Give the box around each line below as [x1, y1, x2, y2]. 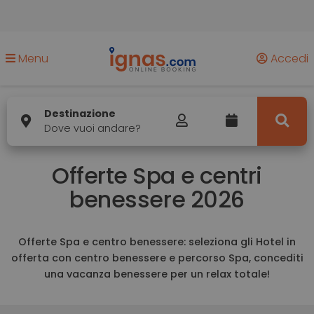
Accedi [268, 50, 308, 67]
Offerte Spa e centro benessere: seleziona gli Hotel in [18, 235, 296, 249]
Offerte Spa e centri [52, 160, 262, 191]
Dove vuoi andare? [44, 121, 141, 135]
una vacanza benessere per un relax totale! [44, 267, 270, 281]
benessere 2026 [69, 184, 245, 215]
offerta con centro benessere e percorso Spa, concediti [11, 251, 303, 265]
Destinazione [44, 107, 116, 121]
